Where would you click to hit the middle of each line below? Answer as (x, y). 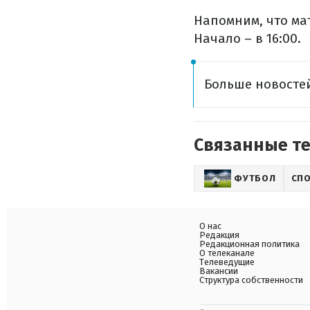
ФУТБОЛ (255, 178)
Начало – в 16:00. (247, 38)
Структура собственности (251, 280)
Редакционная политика (249, 244)
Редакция (219, 235)
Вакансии (219, 271)
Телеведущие (227, 262)
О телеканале (227, 253)
